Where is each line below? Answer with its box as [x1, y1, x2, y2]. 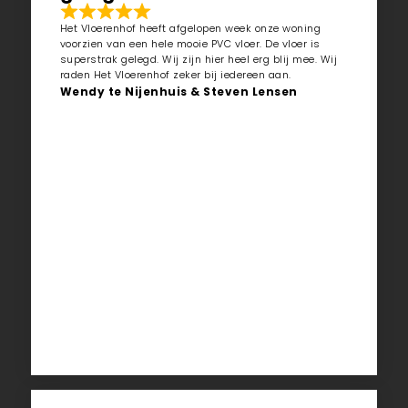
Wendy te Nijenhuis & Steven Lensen [59, 84, 298, 100]
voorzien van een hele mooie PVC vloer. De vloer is [59, 36, 321, 52]
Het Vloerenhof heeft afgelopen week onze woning [59, 21, 321, 36]
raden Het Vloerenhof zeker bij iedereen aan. [59, 67, 291, 83]
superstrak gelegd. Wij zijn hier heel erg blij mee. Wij [59, 52, 338, 67]
